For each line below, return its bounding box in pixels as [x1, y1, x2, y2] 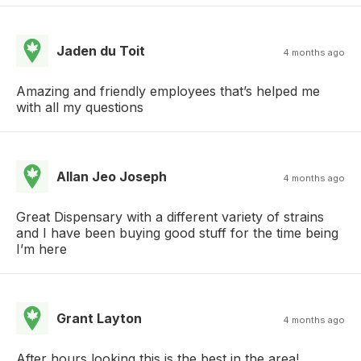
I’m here [16, 241, 67, 258]
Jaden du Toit [56, 43, 145, 60]
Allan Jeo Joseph [56, 168, 167, 185]
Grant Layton [56, 310, 142, 327]
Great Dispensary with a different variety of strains [16, 209, 324, 226]
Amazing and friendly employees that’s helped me [16, 83, 320, 100]
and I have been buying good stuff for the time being [16, 225, 338, 242]
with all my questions [16, 99, 143, 116]
